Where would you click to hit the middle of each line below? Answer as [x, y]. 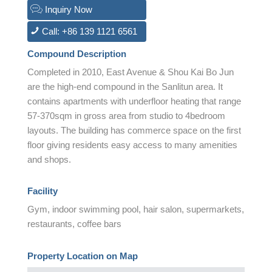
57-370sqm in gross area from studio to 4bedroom [126, 115]
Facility [42, 191]
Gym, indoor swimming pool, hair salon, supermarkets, [136, 209]
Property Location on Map [83, 256]
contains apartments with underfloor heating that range [134, 101]
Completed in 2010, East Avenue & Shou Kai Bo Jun [131, 72]
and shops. [49, 159]
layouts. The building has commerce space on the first [134, 130]
